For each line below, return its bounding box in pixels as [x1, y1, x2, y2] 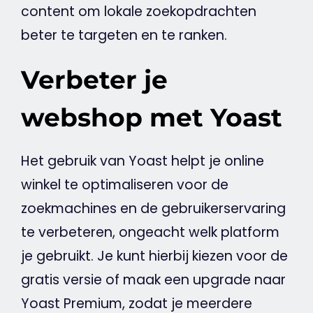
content [20, 2, 75, 22]
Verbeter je [20, 64, 168, 96]
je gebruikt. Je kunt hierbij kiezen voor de [20, 247, 288, 266]
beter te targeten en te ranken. [20, 26, 227, 45]
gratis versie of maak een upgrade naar [20, 270, 286, 290]
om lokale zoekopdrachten [74, 2, 256, 22]
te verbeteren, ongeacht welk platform [20, 223, 279, 242]
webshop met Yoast [20, 102, 282, 133]
